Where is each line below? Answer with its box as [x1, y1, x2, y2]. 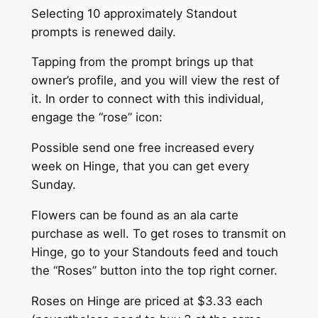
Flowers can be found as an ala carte [31, 207, 238, 222]
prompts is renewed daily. [31, 24, 176, 39]
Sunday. [31, 177, 76, 192]
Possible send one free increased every [31, 141, 254, 155]
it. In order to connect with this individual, [31, 92, 264, 106]
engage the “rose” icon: [31, 110, 163, 125]
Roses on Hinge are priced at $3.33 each [31, 293, 263, 308]
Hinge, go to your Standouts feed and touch [31, 244, 278, 259]
